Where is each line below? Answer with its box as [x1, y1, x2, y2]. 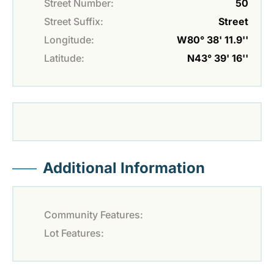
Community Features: [44, 209, 143, 221]
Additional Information [43, 159, 205, 177]
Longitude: [44, 34, 94, 46]
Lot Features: [44, 227, 104, 240]
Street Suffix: [44, 15, 103, 28]
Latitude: [44, 52, 84, 65]
